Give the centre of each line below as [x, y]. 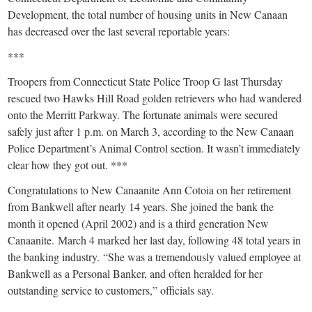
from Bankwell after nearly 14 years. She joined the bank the [141, 206]
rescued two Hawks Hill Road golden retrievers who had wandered [155, 97]
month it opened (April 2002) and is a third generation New [139, 223]
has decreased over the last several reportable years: [119, 31]
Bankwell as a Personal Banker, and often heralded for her [135, 273]
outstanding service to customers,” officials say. [111, 290]
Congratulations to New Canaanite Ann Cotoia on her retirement [150, 189]
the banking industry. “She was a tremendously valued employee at [155, 256]
